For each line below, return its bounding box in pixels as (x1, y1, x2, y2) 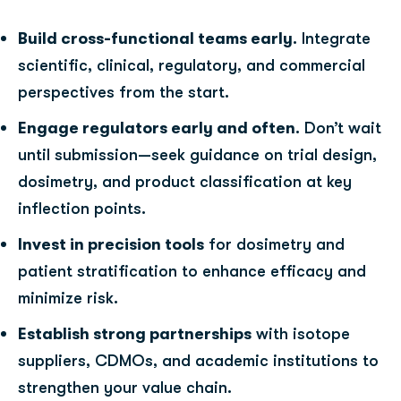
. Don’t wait (295, 118, 381, 137)
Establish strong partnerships (18, 324, 252, 343)
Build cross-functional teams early (18, 29, 293, 47)
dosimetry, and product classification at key (18, 172, 352, 191)
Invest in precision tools (18, 235, 204, 253)
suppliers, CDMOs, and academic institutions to (18, 351, 379, 370)
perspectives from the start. (18, 82, 229, 101)
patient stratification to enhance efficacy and (18, 261, 366, 280)
